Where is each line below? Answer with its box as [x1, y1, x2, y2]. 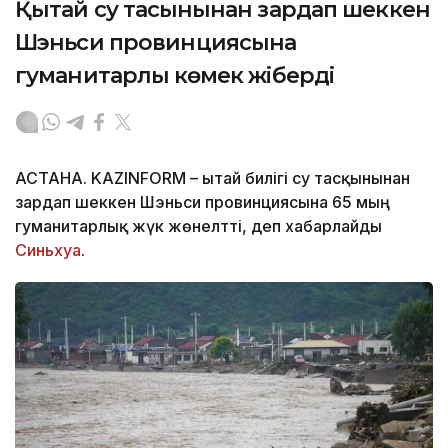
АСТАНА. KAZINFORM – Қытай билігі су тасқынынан [15, 168, 410, 189]
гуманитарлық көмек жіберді [15, 62, 335, 90]
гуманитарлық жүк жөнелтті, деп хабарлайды [15, 216, 382, 237]
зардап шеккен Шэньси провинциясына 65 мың [15, 192, 390, 213]
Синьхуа [15, 240, 81, 261]
